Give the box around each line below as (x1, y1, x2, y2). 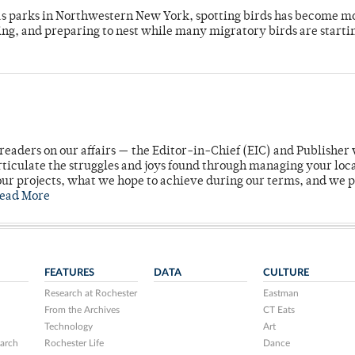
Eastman (262, 288, 299, 299)
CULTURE (262, 267, 309, 279)
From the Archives (44, 305, 120, 315)
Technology (44, 322, 94, 332)
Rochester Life (44, 338, 105, 349)
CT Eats (262, 305, 295, 315)
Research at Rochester (44, 288, 138, 299)
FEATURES (44, 267, 95, 279)
